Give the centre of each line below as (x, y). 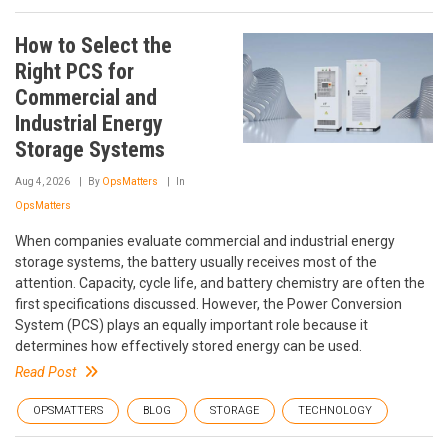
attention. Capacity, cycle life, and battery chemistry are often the (220, 283)
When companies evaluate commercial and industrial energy (205, 241)
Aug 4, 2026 (42, 181)
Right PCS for (74, 71)
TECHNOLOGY (335, 410)
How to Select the (93, 45)
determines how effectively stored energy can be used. (188, 346)
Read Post (45, 372)
